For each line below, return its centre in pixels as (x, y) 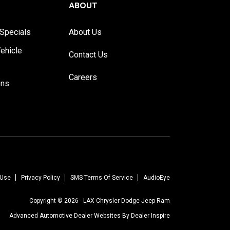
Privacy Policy (41, 178)
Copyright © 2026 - (56, 201)
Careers (83, 77)
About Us (85, 32)
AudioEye (157, 178)
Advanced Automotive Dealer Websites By (70, 216)
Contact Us (89, 55)
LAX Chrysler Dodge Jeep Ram (127, 201)
